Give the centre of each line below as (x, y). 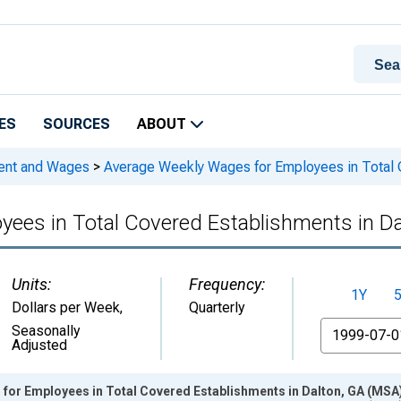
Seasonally (46, 331)
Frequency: (227, 284)
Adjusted (39, 345)
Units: (31, 284)
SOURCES (77, 124)
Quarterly (217, 307)
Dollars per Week (66, 307)
